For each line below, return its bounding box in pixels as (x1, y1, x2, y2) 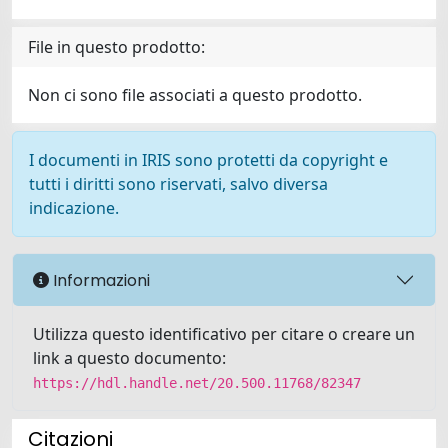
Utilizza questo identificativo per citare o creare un (33, 323, 415, 345)
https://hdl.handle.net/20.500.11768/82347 (33, 375, 361, 391)
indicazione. (29, 197, 119, 219)
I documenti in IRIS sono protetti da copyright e (29, 149, 388, 171)
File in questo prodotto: (28, 36, 205, 58)
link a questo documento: (33, 347, 226, 369)
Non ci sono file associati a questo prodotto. (28, 84, 362, 106)
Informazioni (49, 268, 150, 292)
